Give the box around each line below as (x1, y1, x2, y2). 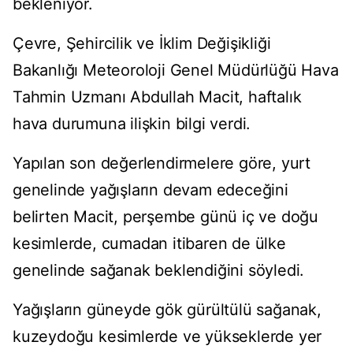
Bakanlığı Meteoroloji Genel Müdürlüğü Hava (13, 61, 339, 80)
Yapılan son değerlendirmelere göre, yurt (13, 154, 310, 173)
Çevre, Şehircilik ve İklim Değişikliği (13, 34, 271, 54)
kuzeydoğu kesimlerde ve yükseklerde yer (13, 327, 322, 347)
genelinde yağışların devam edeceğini (13, 180, 288, 200)
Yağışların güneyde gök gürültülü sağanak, (13, 300, 321, 320)
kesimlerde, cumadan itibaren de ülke (13, 234, 286, 254)
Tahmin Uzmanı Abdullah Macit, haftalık (13, 87, 302, 107)
